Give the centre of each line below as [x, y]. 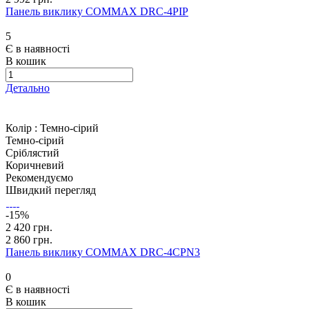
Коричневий [35, 166]
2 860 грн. [29, 240]
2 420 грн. [29, 228]
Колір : [23, 128]
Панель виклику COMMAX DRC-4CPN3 [103, 252]
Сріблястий [32, 153]
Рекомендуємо [39, 178]
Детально [28, 88]
